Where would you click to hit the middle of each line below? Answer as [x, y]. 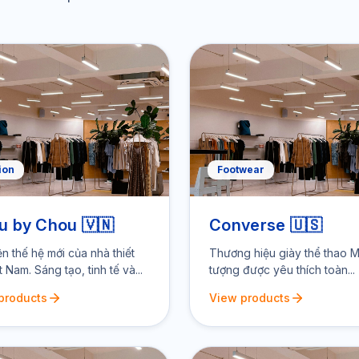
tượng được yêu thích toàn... [282, 270]
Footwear [241, 169]
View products [250, 298]
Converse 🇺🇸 [266, 225]
